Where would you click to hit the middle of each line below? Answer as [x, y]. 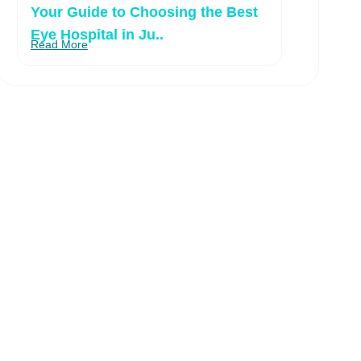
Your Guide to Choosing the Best [144, 12]
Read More [59, 44]
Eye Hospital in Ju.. [97, 35]
